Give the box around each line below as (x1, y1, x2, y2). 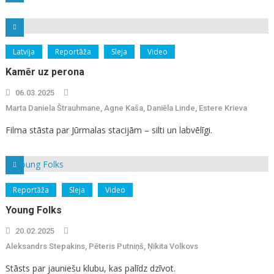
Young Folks (5, 204, 62, 216)
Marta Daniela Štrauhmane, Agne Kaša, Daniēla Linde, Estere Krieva (5, 103, 247, 113)
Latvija (12, 46, 35, 57)
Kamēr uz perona (5, 65, 84, 78)
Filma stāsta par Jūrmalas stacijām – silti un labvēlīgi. (5, 124, 212, 136)
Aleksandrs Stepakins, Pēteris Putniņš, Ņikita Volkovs (5, 241, 198, 251)
